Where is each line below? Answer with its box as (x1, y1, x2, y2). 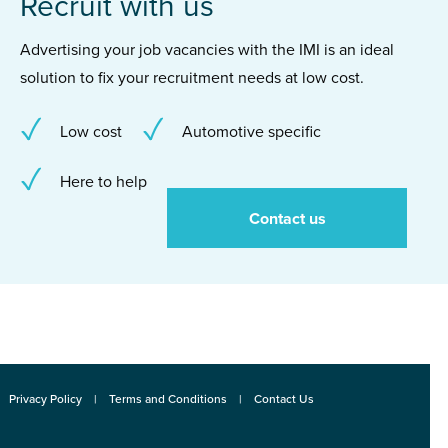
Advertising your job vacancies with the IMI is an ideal (20, 39, 394, 60)
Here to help (60, 171, 147, 192)
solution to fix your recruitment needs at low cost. (20, 67, 364, 88)
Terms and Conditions (108, 391, 227, 406)
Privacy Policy (8, 391, 82, 406)
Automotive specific (182, 121, 321, 142)
